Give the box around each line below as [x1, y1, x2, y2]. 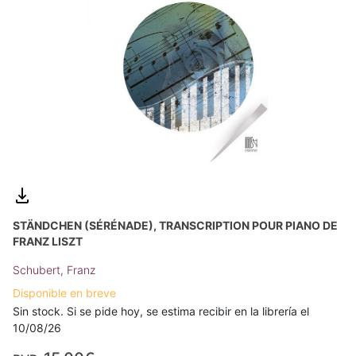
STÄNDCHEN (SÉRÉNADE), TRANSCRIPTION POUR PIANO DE [13, 218, 338, 232]
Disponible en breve [13, 285, 116, 300]
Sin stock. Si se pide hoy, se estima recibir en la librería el [13, 304, 309, 318]
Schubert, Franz [13, 262, 95, 277]
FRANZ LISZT [13, 234, 83, 248]
